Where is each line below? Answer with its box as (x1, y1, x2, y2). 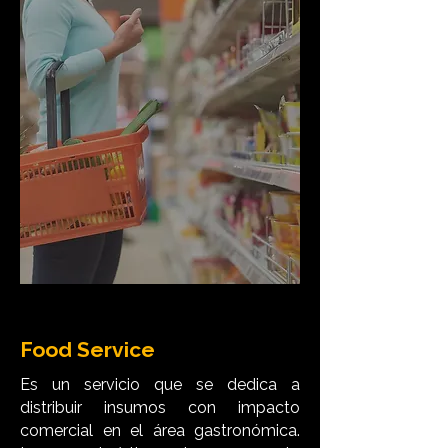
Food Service (20, 337, 155, 362)
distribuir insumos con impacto (20, 398, 300, 417)
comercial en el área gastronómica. (20, 421, 300, 440)
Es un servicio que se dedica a (20, 375, 300, 394)
